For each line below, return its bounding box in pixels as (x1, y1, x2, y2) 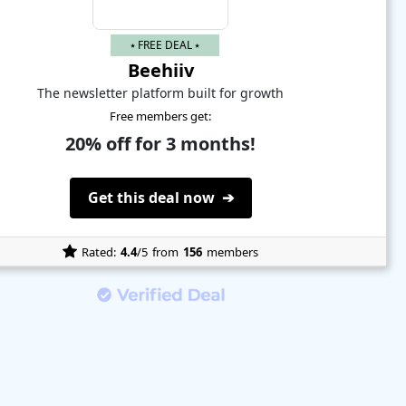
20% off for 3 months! (65, 130, 256, 156)
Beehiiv (127, 57, 194, 82)
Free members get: (110, 107, 212, 124)
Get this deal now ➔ (87, 187, 234, 208)
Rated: (82, 243, 117, 260)
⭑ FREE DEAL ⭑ (130, 36, 200, 53)
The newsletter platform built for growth (37, 83, 285, 101)
